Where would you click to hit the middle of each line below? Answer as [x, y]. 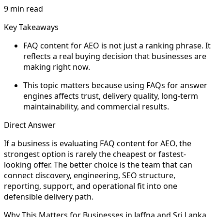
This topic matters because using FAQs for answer [115, 85]
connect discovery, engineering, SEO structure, [90, 175]
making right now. [57, 67]
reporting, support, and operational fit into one [91, 186]
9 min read [23, 8]
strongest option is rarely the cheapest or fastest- [95, 154]
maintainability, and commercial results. [96, 106]
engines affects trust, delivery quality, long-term [111, 96]
